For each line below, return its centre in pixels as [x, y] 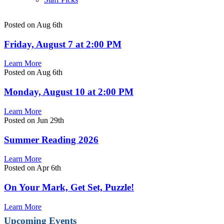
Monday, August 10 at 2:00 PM [69, 92]
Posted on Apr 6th [32, 168]
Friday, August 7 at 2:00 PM [63, 44]
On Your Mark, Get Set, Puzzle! [69, 187]
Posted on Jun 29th [34, 120]
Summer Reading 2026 [51, 139]
